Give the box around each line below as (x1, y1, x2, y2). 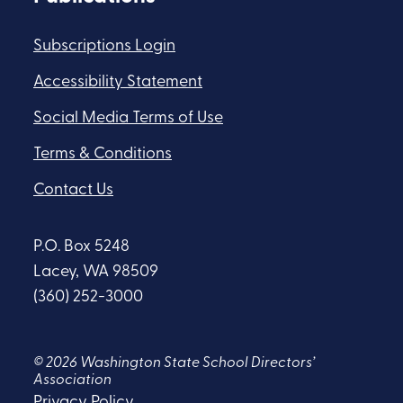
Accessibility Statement (33, 74, 202, 92)
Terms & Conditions (33, 146, 172, 164)
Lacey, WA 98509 (33, 264, 158, 282)
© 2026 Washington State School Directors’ (33, 356, 315, 372)
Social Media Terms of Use (33, 110, 223, 128)
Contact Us (33, 182, 113, 200)
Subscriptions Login (33, 38, 175, 56)
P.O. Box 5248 (33, 238, 130, 256)
